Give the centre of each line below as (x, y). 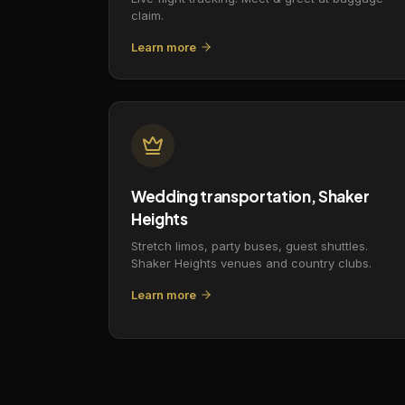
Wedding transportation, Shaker (250, 196)
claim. (147, 15)
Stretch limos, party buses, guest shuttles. (250, 245)
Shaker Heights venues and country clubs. (251, 263)
